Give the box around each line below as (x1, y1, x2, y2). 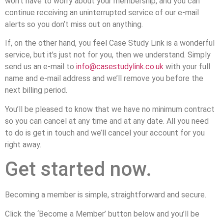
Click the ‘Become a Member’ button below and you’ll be (5, 209, 199, 219)
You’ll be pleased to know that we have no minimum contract (5, 104, 215, 114)
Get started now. (5, 158, 152, 181)
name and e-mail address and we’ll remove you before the (5, 74, 203, 83)
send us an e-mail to (5, 62, 76, 72)
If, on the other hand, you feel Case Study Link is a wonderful (5, 38, 215, 48)
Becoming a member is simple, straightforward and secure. (5, 190, 206, 200)
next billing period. (5, 85, 67, 95)
